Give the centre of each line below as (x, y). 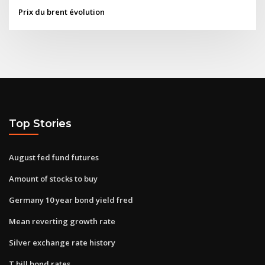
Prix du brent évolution (62, 12)
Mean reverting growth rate (62, 221)
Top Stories (40, 124)
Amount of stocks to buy (53, 178)
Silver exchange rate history (62, 242)
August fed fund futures (54, 157)
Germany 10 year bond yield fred (71, 200)
